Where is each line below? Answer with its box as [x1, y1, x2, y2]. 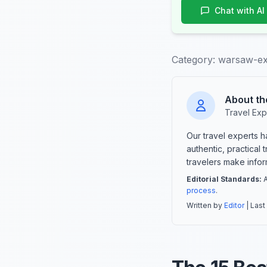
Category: [172, 54, 215, 66]
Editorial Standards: [187, 175, 262, 184]
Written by [187, 201, 224, 210]
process [187, 186, 216, 195]
